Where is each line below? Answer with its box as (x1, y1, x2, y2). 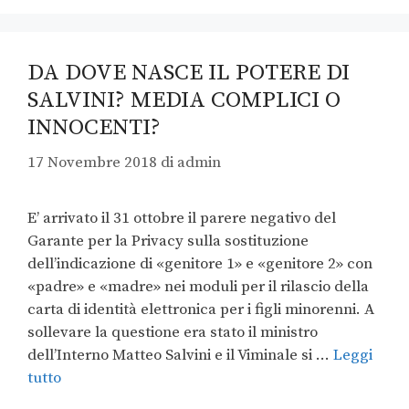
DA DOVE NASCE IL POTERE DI (27, 58, 350, 87)
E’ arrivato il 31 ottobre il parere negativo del (27, 208, 336, 229)
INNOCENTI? (27, 112, 161, 142)
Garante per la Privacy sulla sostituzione (27, 231, 309, 252)
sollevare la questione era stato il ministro (27, 322, 318, 343)
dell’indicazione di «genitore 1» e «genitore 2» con (27, 254, 372, 275)
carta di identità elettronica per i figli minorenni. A (27, 299, 374, 320)
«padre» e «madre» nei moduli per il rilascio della (27, 277, 369, 298)
